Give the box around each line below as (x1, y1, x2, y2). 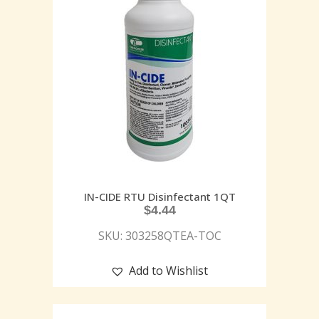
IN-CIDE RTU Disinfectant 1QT (83, 189, 236, 204)
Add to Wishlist (129, 262, 208, 278)
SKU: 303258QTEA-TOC (98, 227, 221, 244)
